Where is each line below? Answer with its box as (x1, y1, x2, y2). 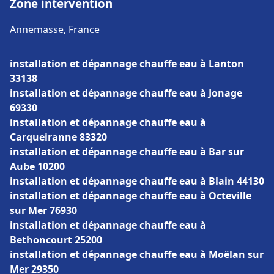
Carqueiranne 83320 (10, 130, 107, 144)
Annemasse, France (10, 23, 100, 36)
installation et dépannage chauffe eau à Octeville (10, 189, 251, 202)
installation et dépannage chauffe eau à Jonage (10, 86, 242, 100)
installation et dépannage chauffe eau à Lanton (10, 57, 244, 70)
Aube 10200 (10, 160, 65, 173)
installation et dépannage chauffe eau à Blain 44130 (10, 174, 264, 188)
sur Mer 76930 (10, 204, 77, 217)
